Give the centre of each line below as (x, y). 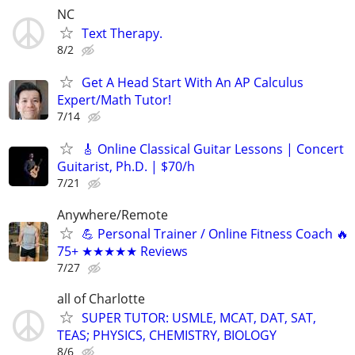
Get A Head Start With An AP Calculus (193, 83)
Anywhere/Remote (113, 214)
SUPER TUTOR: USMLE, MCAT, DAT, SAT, (199, 317)
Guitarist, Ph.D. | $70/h (126, 167)
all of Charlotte (101, 298)
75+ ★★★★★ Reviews (122, 251)
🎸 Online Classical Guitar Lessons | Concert (213, 149)
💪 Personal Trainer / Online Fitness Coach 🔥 (215, 233)
